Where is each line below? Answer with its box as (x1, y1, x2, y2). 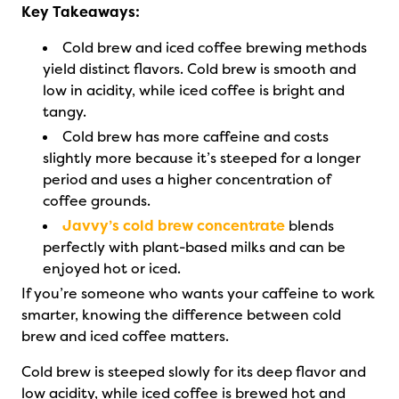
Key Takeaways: (21, 3, 140, 21)
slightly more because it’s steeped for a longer (43, 149, 361, 167)
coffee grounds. (43, 191, 151, 210)
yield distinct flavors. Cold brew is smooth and (43, 60, 356, 78)
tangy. (43, 102, 86, 121)
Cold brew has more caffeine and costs (62, 127, 329, 146)
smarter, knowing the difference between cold (21, 305, 341, 324)
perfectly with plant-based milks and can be (43, 238, 346, 256)
